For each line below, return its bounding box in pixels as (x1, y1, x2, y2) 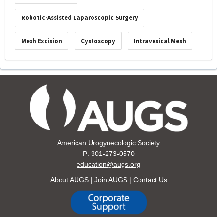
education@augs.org (77, 160, 140, 168)
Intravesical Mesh (134, 37, 186, 46)
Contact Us (133, 175, 167, 184)
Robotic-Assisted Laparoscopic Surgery (21, 14, 138, 22)
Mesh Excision (21, 37, 62, 46)
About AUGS (50, 175, 89, 184)
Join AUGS (94, 175, 127, 184)
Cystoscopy (80, 37, 115, 46)
